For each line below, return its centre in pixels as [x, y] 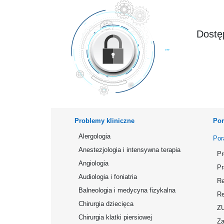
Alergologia [94, 136]
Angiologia [93, 163]
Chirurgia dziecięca [106, 204]
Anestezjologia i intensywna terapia [129, 150]
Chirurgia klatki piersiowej [115, 217]
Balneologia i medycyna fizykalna [127, 190]
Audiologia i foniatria [108, 177]
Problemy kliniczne [104, 121]
